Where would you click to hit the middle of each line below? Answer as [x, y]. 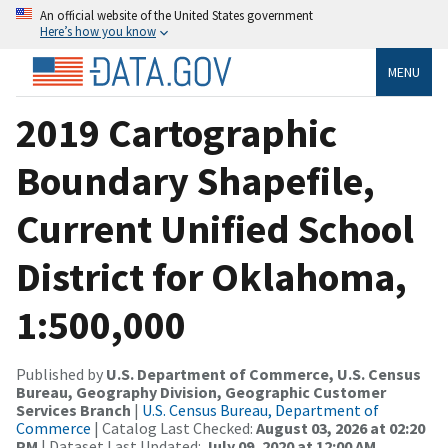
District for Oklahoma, [211, 276]
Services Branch [75, 409]
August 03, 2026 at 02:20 [340, 427]
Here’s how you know [98, 31]
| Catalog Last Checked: [173, 427]
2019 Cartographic [176, 132]
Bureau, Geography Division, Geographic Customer [201, 391]
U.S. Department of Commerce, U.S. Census [263, 373]
